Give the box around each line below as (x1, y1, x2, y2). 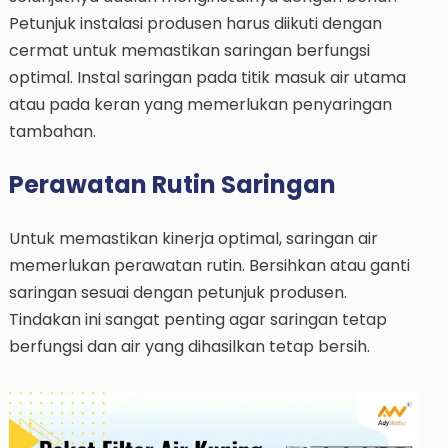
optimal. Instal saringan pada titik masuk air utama (8, 65, 406, 89)
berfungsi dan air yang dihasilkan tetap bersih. (8, 334, 370, 358)
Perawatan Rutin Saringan (8, 167, 336, 201)
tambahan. (8, 119, 96, 143)
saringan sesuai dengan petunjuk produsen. (8, 280, 347, 304)
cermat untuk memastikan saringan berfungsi (8, 38, 370, 62)
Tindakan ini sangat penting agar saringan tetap (8, 307, 387, 331)
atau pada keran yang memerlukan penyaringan (8, 92, 392, 116)
